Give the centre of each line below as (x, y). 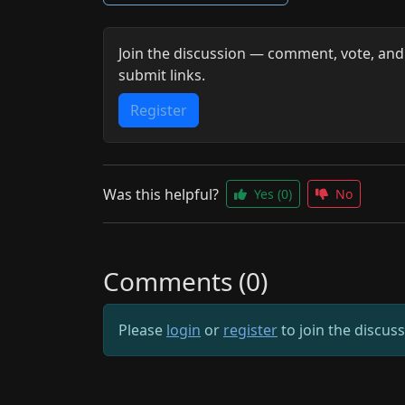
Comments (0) (185, 281)
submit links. (162, 75)
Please (142, 330)
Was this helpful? (161, 194)
